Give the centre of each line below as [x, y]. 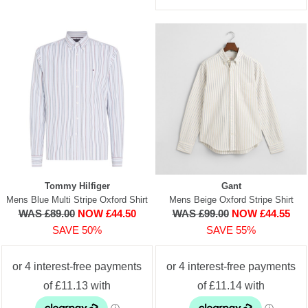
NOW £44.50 [107, 213]
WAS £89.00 [46, 213]
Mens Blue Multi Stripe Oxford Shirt [77, 199]
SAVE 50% [77, 230]
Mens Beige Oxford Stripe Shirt [231, 199]
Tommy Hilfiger [77, 186]
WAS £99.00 [200, 213]
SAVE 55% [231, 230]
